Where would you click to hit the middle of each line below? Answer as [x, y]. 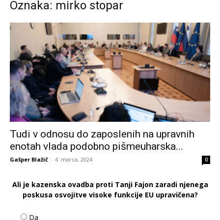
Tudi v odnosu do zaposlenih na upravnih [102, 134]
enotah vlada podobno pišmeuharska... [96, 146]
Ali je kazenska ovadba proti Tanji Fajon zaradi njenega [110, 184]
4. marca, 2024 [74, 159]
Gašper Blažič [29, 159]
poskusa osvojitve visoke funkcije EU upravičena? [110, 194]
